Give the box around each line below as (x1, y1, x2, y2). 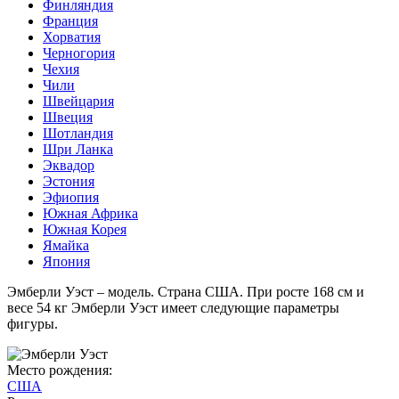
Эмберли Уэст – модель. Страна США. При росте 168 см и (7, 283, 364, 299)
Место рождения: (7, 362, 112, 378)
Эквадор (43, 157, 94, 173)
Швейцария (43, 93, 114, 109)
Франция (43, 12, 98, 28)
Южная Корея (43, 221, 126, 237)
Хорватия (43, 28, 101, 45)
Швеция (43, 109, 93, 125)
